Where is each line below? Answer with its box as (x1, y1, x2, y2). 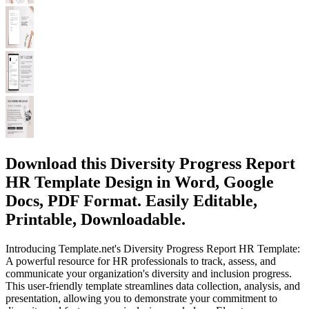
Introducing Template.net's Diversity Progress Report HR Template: (6, 242, 300, 255)
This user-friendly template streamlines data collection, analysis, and (6, 279, 300, 292)
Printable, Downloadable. (6, 210, 186, 228)
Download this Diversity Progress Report (6, 154, 295, 172)
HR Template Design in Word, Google (6, 172, 274, 191)
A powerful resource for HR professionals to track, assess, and (6, 255, 276, 267)
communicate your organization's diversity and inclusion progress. (6, 267, 292, 279)
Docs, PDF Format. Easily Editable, (6, 191, 257, 210)
